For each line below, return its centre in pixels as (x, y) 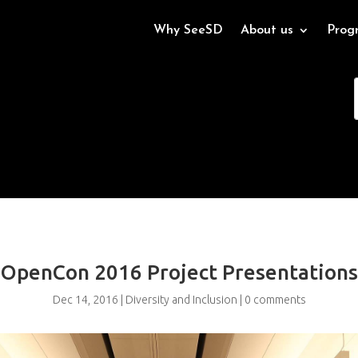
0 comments (275, 300)
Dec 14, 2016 (85, 300)
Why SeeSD (188, 30)
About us (267, 30)
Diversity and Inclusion (181, 300)
